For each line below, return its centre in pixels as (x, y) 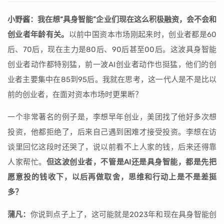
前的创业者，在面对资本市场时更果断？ (75, 95)
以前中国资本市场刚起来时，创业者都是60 (143, 35)
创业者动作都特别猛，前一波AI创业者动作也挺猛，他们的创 (112, 65)
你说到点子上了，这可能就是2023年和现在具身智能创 (123, 215)
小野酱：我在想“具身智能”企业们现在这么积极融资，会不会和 (112, 20)
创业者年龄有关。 (38, 35)
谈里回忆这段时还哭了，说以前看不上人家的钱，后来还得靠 (112, 147)
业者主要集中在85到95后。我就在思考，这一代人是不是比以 (112, 80)
